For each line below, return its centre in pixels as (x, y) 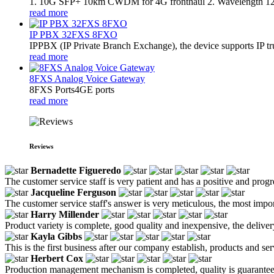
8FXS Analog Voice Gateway (87, 78)
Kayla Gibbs (56, 236)
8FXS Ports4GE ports (72, 89)
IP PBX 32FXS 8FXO (73, 34)
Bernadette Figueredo (76, 170)
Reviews (41, 146)
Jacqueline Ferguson (73, 192)
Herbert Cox (57, 258)
